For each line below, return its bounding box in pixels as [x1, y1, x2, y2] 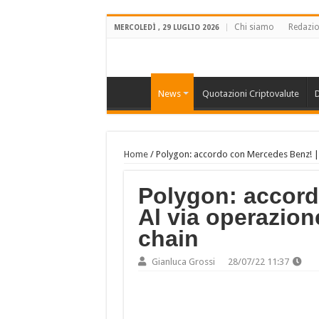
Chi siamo [234, 22, 274, 32]
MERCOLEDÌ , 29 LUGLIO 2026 [113, 23, 219, 31]
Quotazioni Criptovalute [202, 88, 299, 99]
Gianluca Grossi [151, 256, 215, 267]
